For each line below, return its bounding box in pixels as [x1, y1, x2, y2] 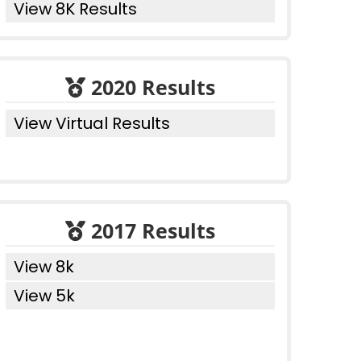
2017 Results [85, 217, 215, 244]
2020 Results [85, 73, 215, 101]
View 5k [14, 284, 75, 307]
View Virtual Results [14, 112, 170, 135]
